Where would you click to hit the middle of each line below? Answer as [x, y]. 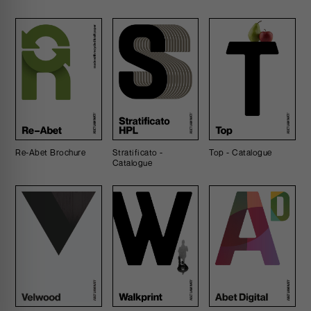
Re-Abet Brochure [51, 152]
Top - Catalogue [241, 152]
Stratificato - [137, 152]
